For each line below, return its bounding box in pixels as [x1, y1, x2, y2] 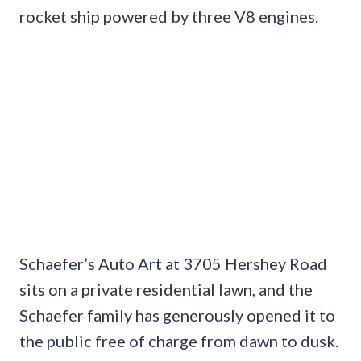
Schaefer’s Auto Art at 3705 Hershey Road [19, 254, 327, 274]
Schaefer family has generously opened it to [19, 305, 335, 326]
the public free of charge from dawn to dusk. [19, 331, 338, 351]
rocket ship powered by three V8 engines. [19, 6, 318, 26]
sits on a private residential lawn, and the [19, 280, 313, 300]
